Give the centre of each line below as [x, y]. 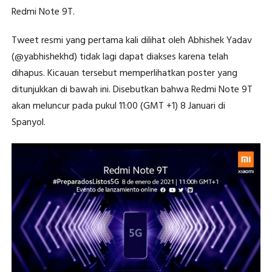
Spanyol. [28, 123]
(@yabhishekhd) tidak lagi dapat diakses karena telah [120, 57]
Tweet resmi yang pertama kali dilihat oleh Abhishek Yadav [131, 41]
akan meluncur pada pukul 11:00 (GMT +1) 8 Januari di [118, 107]
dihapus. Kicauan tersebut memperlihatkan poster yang [124, 74]
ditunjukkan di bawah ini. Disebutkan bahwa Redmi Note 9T [132, 90]
